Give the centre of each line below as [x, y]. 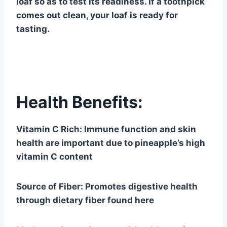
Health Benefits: [80, 102]
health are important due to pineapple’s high [111, 143]
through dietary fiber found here [85, 200]
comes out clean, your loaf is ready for [97, 15]
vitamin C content [54, 156]
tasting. [33, 29]
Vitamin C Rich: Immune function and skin [106, 129]
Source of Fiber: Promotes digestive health [107, 186]
